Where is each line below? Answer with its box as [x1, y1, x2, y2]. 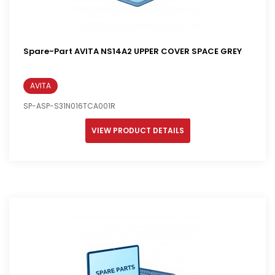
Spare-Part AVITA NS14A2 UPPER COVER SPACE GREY [23, 45, 242, 57]
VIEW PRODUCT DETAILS [91, 125, 184, 136]
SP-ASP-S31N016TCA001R [23, 100, 115, 111]
